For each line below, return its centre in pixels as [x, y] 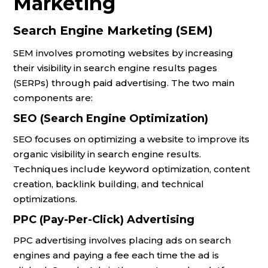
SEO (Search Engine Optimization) [111, 118]
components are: [53, 98]
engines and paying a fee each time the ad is [116, 255]
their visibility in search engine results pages [115, 68]
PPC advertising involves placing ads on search [122, 240]
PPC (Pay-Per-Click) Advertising [104, 220]
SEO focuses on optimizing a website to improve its [131, 139]
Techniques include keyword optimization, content [132, 169]
